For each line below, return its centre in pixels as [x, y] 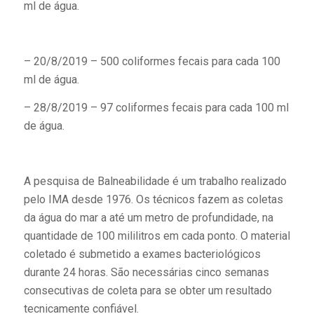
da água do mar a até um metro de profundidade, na [148, 218]
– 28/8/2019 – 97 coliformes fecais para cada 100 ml [156, 107]
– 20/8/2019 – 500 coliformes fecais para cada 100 [152, 62]
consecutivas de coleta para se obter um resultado [148, 291]
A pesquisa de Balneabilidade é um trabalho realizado [155, 182]
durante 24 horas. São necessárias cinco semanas [146, 273]
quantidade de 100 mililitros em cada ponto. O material [157, 236]
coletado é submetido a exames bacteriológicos [142, 254]
